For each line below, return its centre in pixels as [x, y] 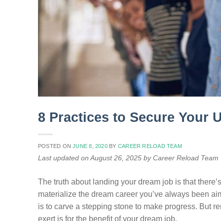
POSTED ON [55, 146]
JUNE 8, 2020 [90, 146]
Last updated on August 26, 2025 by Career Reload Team [128, 158]
